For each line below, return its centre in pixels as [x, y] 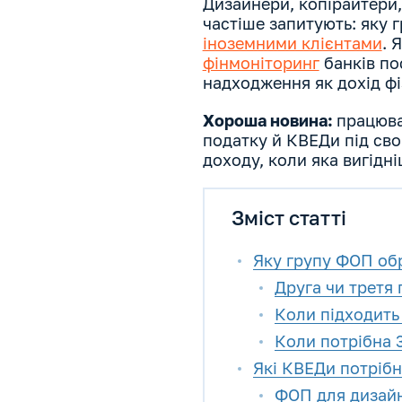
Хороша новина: [269, 121]
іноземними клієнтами [292, 44]
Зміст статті [288, 218]
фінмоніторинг [261, 63]
